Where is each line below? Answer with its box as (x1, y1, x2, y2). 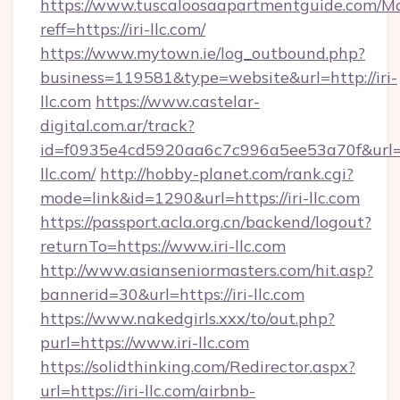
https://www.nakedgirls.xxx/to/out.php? (40, 308, 335, 329)
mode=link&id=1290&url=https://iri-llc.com (40, 187, 360, 208)
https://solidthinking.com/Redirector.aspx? (40, 356, 355, 377)
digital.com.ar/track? (40, 115, 195, 136)
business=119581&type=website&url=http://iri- (40, 67, 397, 87)
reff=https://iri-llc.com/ (40, 19, 205, 39)
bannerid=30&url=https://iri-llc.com (40, 284, 304, 304)
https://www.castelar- (96, 91, 260, 112)
